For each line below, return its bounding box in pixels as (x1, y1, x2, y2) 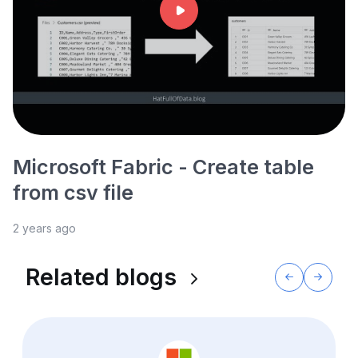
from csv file (13, 181, 133, 205)
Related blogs (26, 263, 182, 291)
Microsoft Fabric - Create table (13, 155, 314, 179)
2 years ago (13, 221, 76, 235)
